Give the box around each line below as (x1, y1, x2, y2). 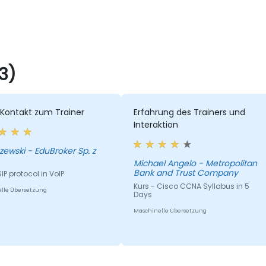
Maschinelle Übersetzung (133, 207, 207, 215)
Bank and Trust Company (133, 167, 238, 179)
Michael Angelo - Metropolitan (133, 157, 257, 170)
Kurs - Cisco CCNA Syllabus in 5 (133, 181, 249, 192)
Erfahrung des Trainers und (133, 106, 245, 119)
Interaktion (133, 119, 178, 131)
